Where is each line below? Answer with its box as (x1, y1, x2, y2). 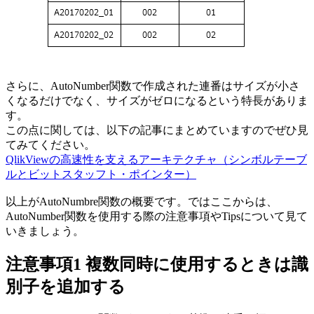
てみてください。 (6, 139, 95, 151)
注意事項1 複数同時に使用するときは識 (6, 255, 308, 274)
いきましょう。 (6, 225, 84, 238)
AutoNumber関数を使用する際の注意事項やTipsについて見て (6, 210, 308, 223)
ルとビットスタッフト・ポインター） (6, 168, 196, 181)
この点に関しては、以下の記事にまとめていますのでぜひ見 (6, 124, 308, 137)
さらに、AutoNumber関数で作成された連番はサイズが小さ (6, 80, 300, 93)
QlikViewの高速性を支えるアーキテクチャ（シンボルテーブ (6, 153, 307, 166)
